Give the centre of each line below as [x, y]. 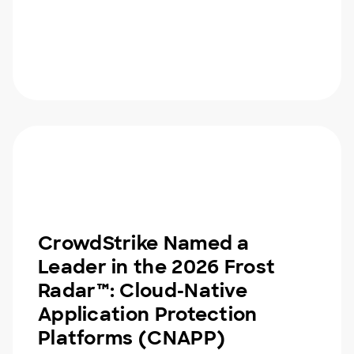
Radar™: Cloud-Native [143, 290]
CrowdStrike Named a [144, 243]
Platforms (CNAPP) [132, 338]
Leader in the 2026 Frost [157, 267]
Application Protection [148, 314]
